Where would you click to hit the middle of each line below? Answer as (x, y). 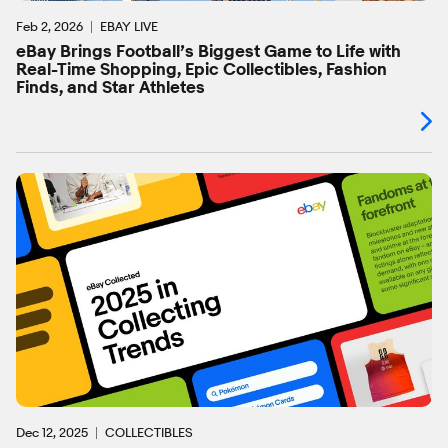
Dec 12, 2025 (52, 432)
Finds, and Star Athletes (110, 88)
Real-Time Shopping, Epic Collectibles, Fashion (201, 70)
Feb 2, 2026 (49, 26)
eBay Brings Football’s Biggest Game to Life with (208, 52)
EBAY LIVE (129, 26)
